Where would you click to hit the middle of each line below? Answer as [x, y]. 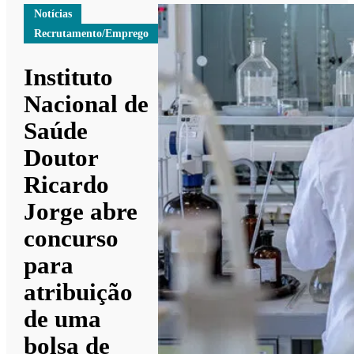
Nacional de [87, 104]
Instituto [69, 77]
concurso [72, 239]
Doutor [61, 158]
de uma [63, 319]
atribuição [79, 292]
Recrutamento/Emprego [91, 33]
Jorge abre [81, 212]
